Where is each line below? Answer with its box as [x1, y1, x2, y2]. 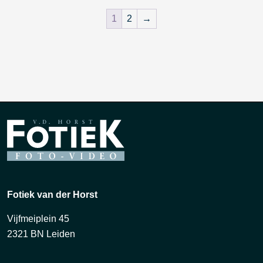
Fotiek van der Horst [7, 190, 97, 200]
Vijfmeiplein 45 [7, 214, 69, 224]
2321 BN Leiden [7, 229, 75, 239]
